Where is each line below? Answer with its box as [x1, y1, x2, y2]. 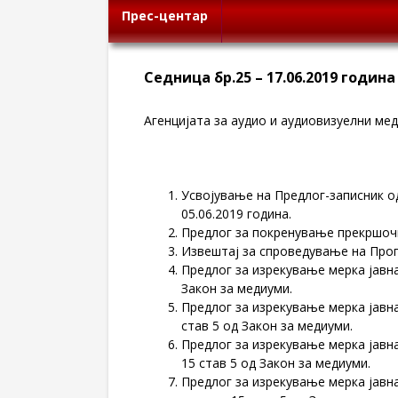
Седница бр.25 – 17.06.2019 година [144, 68, 395, 87]
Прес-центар [122, 7, 208, 24]
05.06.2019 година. [181, 205, 291, 222]
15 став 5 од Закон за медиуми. [181, 354, 370, 371]
